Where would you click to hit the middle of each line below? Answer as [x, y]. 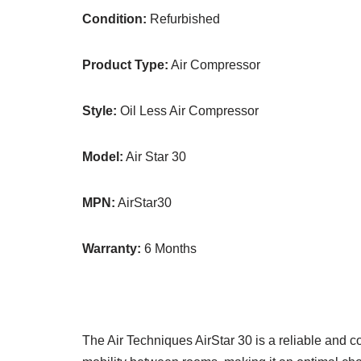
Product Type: [125, 65]
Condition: [114, 19]
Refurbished [183, 19]
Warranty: [112, 249]
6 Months [169, 249]
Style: [100, 111]
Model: [103, 157]
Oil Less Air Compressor [188, 111]
